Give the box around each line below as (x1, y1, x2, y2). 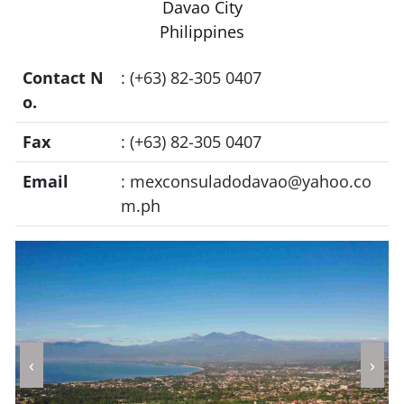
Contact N (23, 67, 104, 88)
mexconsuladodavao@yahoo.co (130, 170, 372, 192)
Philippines (160, 21, 244, 42)
